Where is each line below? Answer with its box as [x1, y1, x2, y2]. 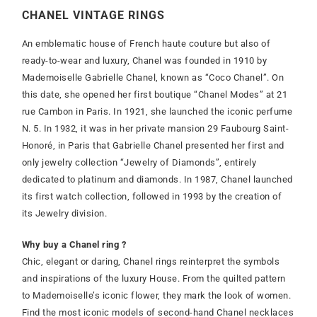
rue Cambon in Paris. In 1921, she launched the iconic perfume [21, 106, 293, 117]
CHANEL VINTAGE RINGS [21, 8, 165, 22]
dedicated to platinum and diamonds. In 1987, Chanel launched [21, 174, 293, 185]
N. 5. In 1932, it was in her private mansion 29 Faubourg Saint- [21, 123, 289, 134]
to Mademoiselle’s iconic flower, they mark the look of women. [21, 290, 292, 301]
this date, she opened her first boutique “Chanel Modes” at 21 [21, 89, 288, 100]
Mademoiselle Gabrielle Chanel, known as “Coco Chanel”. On [21, 72, 284, 83]
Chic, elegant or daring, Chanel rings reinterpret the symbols [21, 256, 280, 267]
